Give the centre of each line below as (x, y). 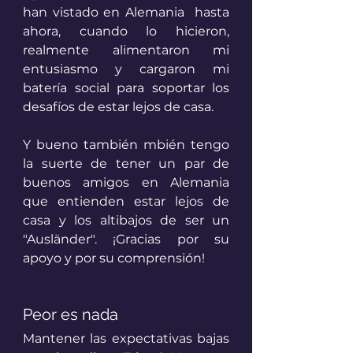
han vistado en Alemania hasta (126, 13)
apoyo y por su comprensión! (114, 258)
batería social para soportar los (126, 88)
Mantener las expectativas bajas (126, 339)
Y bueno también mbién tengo (126, 145)
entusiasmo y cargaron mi (126, 69)
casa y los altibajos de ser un (126, 221)
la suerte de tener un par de (126, 164)
